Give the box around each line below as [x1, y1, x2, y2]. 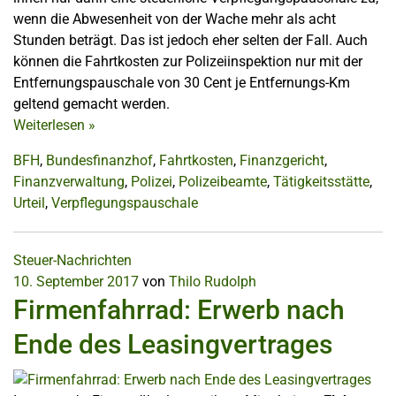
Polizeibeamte [179, 173, 267, 191]
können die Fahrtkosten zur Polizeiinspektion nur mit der [13, 53, 362, 71]
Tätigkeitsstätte [273, 173, 369, 191]
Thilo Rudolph [169, 273, 256, 291]
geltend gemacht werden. [13, 95, 170, 113]
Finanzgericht [240, 152, 324, 170]
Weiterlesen [13, 117, 88, 134]
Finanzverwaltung [13, 173, 125, 191]
